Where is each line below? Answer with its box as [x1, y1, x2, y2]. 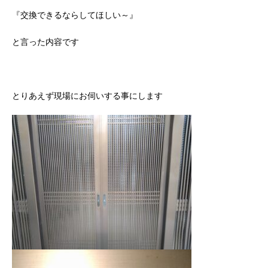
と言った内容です [12, 36, 79, 47]
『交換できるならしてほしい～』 [12, 10, 138, 20]
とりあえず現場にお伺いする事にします [12, 90, 163, 100]
